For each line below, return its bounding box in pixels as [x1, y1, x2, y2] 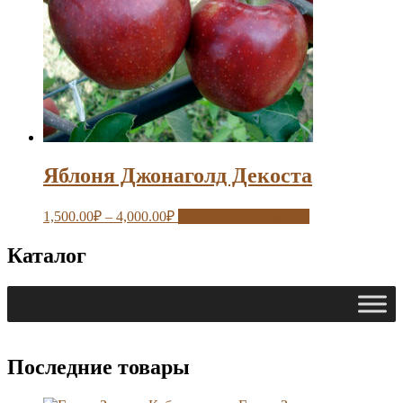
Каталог [7, 243, 86, 267]
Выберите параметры [178, 208, 309, 224]
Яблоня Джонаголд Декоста [43, 163, 312, 187]
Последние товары [7, 355, 190, 380]
